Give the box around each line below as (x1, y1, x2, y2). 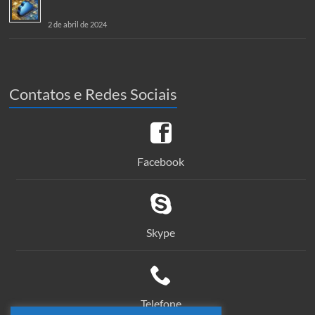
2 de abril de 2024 (48, 19, 108, 29)
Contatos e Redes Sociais (9, 84, 178, 103)
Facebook (137, 154, 185, 168)
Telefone (140, 296, 181, 310)
